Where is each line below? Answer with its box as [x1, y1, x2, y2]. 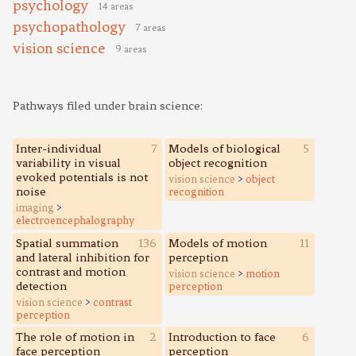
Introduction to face [168, 330, 276, 345]
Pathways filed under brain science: [13, 99, 203, 114]
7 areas [135, 21, 165, 34]
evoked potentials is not [16, 170, 149, 185]
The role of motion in [16, 330, 135, 345]
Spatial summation [16, 235, 119, 250]
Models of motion [168, 235, 267, 250]
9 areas [114, 43, 146, 56]
